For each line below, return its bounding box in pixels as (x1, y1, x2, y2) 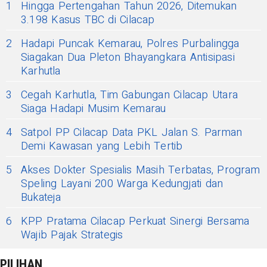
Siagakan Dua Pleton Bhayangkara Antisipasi (21, 49, 235, 66)
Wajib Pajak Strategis (21, 227, 123, 244)
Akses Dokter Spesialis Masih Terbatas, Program (21, 162, 260, 179)
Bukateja (21, 190, 61, 206)
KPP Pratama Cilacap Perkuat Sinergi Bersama (21, 213, 250, 230)
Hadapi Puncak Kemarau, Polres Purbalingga (21, 36, 240, 52)
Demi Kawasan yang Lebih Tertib (21, 138, 183, 155)
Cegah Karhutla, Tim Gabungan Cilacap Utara (21, 87, 238, 104)
